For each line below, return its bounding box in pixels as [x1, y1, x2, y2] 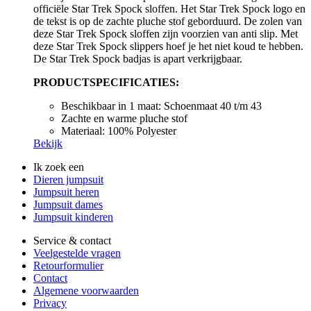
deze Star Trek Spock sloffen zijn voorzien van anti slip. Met [33, 28, 298, 40]
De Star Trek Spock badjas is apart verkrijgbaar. [33, 53, 242, 65]
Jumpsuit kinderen [33, 211, 113, 224]
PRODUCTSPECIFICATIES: [33, 76, 179, 89]
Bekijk [33, 137, 62, 150]
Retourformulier [33, 260, 103, 272]
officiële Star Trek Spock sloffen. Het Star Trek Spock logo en [33, 3, 305, 15]
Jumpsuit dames [33, 199, 103, 211]
